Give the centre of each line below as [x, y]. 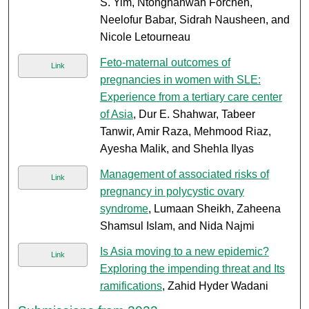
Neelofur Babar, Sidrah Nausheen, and [195, 20]
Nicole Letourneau [145, 37]
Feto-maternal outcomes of [165, 63]
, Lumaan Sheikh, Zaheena [214, 209]
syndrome [124, 209]
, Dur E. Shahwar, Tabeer [194, 114]
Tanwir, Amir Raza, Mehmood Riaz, [185, 132]
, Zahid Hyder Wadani [215, 286]
